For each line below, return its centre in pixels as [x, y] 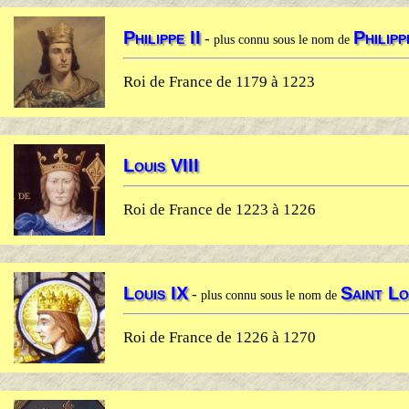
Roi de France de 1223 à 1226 [220, 210]
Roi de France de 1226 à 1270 [220, 337]
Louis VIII [161, 165]
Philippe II [162, 37]
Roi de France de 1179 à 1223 [219, 82]
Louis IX [156, 293]
